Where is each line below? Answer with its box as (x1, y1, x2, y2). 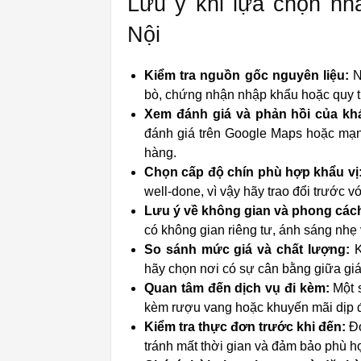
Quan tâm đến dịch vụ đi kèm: (144, 281, 330, 295)
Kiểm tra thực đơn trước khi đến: (144, 320, 346, 334)
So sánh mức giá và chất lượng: (144, 243, 350, 256)
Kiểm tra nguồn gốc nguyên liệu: (144, 68, 349, 82)
